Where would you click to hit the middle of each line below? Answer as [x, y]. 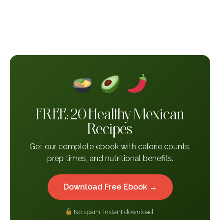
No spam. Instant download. [114, 212]
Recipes [110, 128]
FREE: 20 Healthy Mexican [110, 113]
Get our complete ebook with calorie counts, [110, 146]
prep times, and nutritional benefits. [110, 158]
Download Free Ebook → [110, 187]
